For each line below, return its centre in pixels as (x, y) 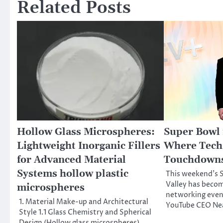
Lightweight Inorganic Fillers (89, 146)
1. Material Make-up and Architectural (84, 202)
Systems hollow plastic (73, 174)
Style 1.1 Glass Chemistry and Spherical (85, 212)
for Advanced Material (71, 160)
